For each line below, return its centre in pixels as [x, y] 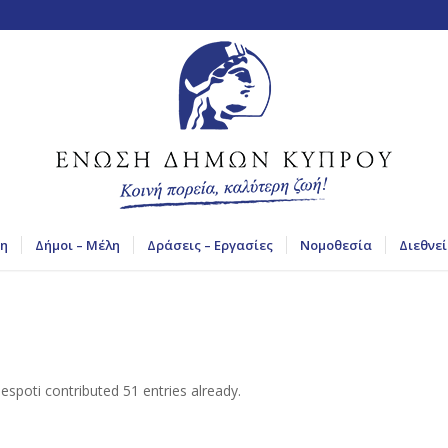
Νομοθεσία [335, 245]
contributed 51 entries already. [141, 390]
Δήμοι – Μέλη [77, 245]
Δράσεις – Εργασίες [209, 245]
